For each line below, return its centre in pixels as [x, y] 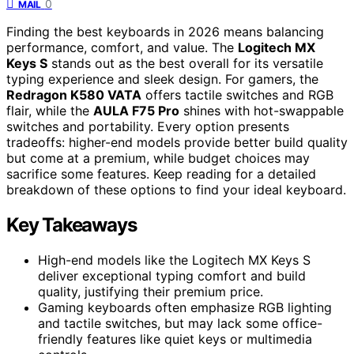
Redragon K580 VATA [74, 94]
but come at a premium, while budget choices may [158, 158]
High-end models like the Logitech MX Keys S [174, 260]
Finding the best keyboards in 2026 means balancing [165, 31]
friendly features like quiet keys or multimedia [175, 339]
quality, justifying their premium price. [151, 291]
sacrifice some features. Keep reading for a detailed [161, 173]
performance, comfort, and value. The [122, 47]
